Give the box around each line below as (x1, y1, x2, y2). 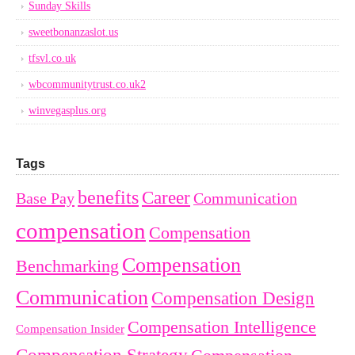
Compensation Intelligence (128, 318, 316, 337)
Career (142, 187, 190, 208)
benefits (78, 187, 139, 208)
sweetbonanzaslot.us (29, 26, 118, 38)
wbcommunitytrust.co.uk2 (29, 78, 146, 90)
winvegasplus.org (29, 105, 106, 116)
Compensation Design (151, 288, 315, 308)
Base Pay (16, 189, 74, 207)
